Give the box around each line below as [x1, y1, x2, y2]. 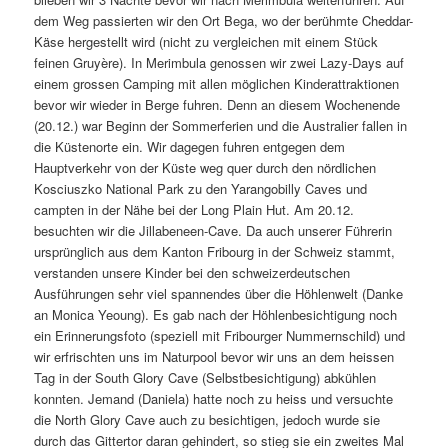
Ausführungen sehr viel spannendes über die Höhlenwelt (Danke [34, 284, 404, 304]
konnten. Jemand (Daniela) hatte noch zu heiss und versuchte [34, 389, 394, 409]
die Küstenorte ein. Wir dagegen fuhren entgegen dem [34, 137, 346, 157]
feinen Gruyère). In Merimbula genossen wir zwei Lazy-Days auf [34, 53, 405, 73]
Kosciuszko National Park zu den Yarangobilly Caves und [34, 179, 368, 199]
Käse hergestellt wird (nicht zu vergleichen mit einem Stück [34, 32, 379, 52]
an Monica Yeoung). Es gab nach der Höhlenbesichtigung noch [34, 305, 398, 325]
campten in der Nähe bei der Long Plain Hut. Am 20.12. [34, 200, 355, 220]
